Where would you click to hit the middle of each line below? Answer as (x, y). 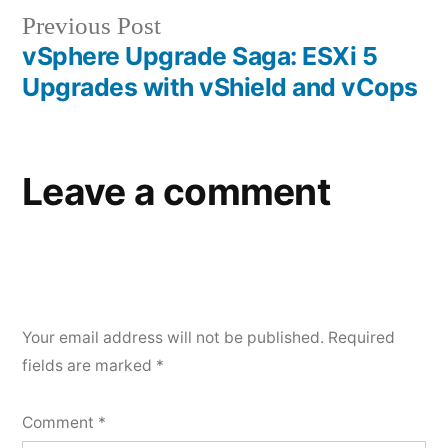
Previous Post (91, 26)
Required (361, 337)
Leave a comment (176, 191)
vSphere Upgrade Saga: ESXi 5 (200, 55)
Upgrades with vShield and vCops (220, 86)
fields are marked (89, 365)
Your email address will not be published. (173, 337)
